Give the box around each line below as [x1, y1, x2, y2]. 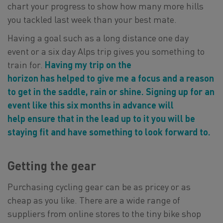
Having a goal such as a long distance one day [7, 32, 189, 43]
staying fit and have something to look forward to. [7, 126, 213, 137]
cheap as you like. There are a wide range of [7, 194, 180, 206]
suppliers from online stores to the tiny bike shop [7, 208, 201, 219]
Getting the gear [7, 158, 96, 173]
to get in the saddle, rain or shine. [7, 86, 144, 97]
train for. [7, 59, 45, 70]
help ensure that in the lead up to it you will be [7, 112, 195, 124]
